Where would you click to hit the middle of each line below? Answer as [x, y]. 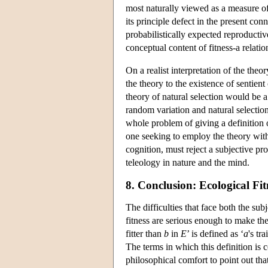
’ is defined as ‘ [215, 234]
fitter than [145, 234]
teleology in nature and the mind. [188, 162]
